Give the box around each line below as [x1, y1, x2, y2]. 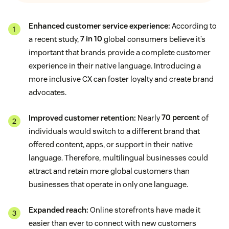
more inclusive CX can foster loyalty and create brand [29, 74, 214, 84]
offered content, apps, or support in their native [29, 139, 193, 149]
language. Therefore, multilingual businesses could [29, 152, 208, 163]
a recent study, [29, 34, 80, 44]
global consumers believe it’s [102, 34, 205, 44]
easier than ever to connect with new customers [29, 218, 196, 228]
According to [170, 20, 217, 31]
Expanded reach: [29, 204, 88, 215]
